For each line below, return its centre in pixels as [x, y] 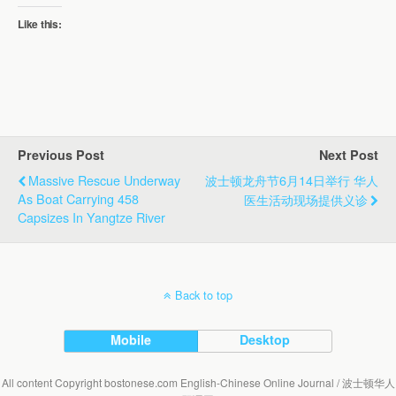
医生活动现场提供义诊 [306, 200]
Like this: [40, 24]
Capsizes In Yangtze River [91, 217]
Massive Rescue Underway [104, 180]
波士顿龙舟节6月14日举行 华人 [292, 180]
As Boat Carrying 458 [78, 199]
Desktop [265, 340]
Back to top [204, 295]
